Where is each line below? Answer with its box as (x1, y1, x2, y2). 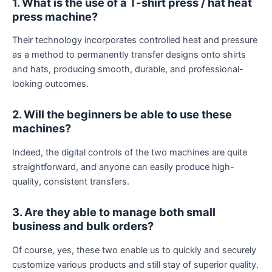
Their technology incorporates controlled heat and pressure (12, 35, 257, 46)
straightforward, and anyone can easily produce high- (12, 161, 234, 172)
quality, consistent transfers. (12, 175, 129, 187)
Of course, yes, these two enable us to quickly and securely (12, 244, 256, 256)
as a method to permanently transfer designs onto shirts (12, 49, 246, 61)
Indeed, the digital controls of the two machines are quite (12, 146, 247, 158)
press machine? (12, 9, 98, 23)
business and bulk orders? (12, 219, 154, 233)
